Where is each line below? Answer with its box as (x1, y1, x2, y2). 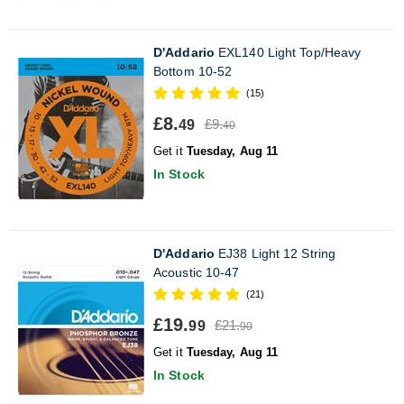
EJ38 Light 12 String (214, 245, 336, 261)
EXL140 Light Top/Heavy (214, 44, 362, 60)
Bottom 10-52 (153, 63, 233, 78)
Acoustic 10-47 (153, 264, 240, 280)
